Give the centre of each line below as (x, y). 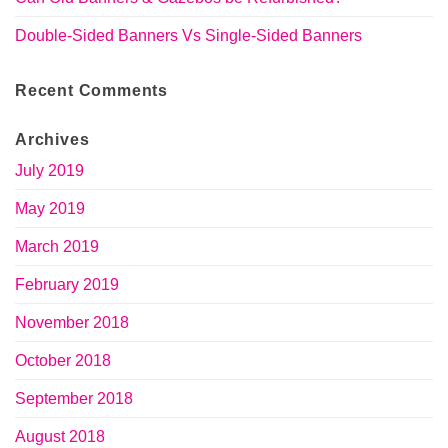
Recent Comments (91, 91)
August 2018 (60, 437)
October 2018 (63, 361)
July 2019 (49, 171)
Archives (52, 140)
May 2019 (50, 209)
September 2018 (74, 399)
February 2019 (67, 285)
